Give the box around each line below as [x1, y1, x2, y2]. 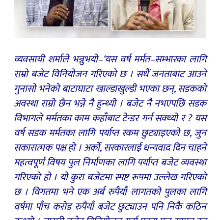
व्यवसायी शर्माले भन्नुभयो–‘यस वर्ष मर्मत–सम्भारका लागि [14, 51, 206, 68]
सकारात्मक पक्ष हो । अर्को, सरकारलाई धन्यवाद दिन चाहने [14, 139, 206, 156]
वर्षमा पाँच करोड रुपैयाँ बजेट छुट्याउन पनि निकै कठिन [14, 198, 206, 215]
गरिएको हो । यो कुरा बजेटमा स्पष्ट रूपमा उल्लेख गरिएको [14, 168, 206, 186]
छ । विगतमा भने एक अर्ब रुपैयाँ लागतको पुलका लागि [14, 183, 206, 200]
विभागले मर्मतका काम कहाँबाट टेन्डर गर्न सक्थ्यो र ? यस [14, 110, 206, 127]
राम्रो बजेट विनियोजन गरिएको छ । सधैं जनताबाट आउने [14, 65, 206, 82]
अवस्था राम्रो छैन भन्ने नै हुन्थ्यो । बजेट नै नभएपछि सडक [14, 95, 206, 112]
